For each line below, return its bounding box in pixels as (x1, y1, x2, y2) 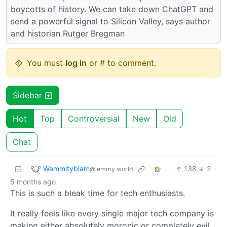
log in (65, 58, 87, 68)
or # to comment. (87, 58, 156, 68)
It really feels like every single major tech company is (10, 208, 214, 219)
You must (27, 58, 65, 68)
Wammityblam (43, 164, 90, 173)
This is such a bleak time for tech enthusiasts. (10, 188, 185, 199)
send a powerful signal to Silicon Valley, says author (11, 16, 210, 27)
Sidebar (13, 90, 45, 101)
